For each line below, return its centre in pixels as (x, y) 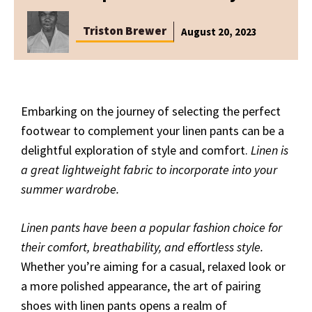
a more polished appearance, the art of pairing (141, 286)
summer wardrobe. (70, 189)
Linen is (270, 150)
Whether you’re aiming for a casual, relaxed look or (153, 266)
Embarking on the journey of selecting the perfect (151, 111)
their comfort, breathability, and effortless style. (142, 247)
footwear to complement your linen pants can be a (153, 131)
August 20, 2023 (219, 32)
